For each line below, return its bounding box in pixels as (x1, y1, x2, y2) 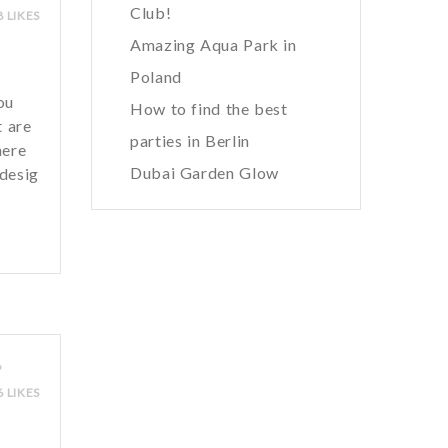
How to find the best (130, 99, 288, 118)
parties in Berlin (130, 131, 250, 150)
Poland (130, 67, 182, 86)
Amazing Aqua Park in (130, 35, 297, 54)
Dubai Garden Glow (130, 163, 279, 182)
